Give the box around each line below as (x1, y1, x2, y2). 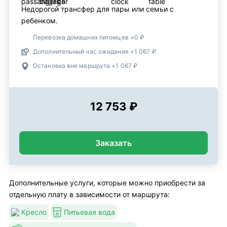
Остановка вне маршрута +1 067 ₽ (33, 62, 138, 70)
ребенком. (21, 16, 58, 25)
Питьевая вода (64, 208, 115, 217)
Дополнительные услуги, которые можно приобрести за (9, 178, 205, 187)
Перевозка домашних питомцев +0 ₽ (33, 33, 144, 42)
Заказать (95, 138, 132, 148)
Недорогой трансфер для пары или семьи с (21, 5, 174, 14)
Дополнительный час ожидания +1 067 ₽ (33, 48, 156, 56)
